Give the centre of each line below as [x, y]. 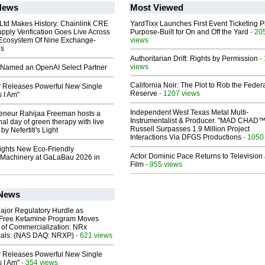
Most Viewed [157, 8]
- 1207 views [179, 93]
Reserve [144, 94]
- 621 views [93, 235]
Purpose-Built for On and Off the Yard [189, 32]
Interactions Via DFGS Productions [186, 138]
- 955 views [163, 164]
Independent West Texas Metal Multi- [189, 113]
